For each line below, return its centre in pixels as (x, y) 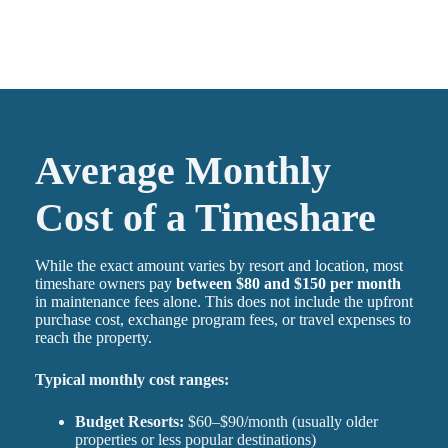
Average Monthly (182, 171)
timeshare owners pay (105, 284)
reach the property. (93, 338)
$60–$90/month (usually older (280, 422)
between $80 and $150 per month (288, 284)
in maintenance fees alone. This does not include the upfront (223, 302)
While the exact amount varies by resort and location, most (218, 266)
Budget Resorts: (129, 422)
